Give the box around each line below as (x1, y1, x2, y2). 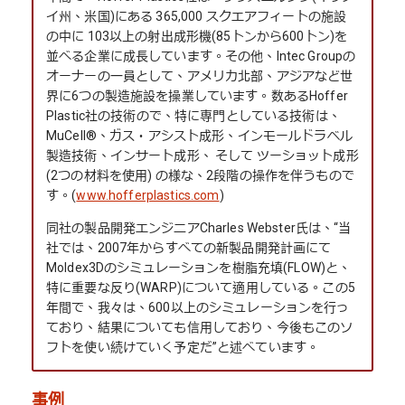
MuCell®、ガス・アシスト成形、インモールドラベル (46, 128, 353, 144)
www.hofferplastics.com (76, 188, 220, 203)
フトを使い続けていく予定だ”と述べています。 (46, 340, 320, 355)
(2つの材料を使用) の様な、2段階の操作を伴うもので (46, 168, 354, 184)
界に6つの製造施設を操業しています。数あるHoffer (46, 89, 348, 104)
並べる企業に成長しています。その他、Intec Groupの (46, 49, 356, 64)
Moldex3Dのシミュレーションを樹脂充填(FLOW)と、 (46, 260, 352, 276)
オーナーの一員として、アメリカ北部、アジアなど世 (46, 69, 353, 84)
